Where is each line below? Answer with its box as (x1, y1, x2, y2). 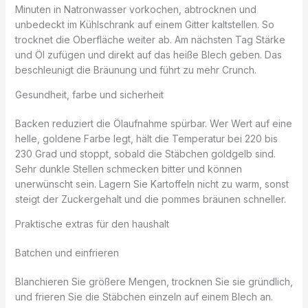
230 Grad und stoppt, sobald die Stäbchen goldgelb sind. (14, 147, 276, 159)
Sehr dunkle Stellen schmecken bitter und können (14, 162, 242, 175)
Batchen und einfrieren (14, 246, 119, 258)
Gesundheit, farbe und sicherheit (14, 88, 164, 100)
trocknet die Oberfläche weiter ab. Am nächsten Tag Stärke (14, 33, 285, 45)
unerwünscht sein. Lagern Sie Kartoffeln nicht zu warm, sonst (14, 177, 289, 190)
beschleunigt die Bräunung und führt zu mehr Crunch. (14, 63, 256, 76)
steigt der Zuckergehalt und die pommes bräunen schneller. (14, 192, 286, 205)
